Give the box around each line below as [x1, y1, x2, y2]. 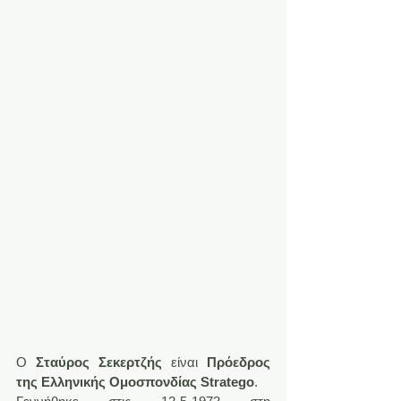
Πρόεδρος [207, 354, 270, 370]
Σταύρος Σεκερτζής [36, 354, 162, 370]
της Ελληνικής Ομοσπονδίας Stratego [16, 373, 254, 389]
